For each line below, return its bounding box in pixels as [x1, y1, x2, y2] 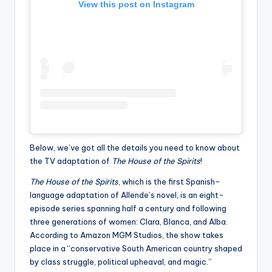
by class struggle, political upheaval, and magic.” [30, 257, 212, 267]
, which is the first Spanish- [118, 177, 220, 187]
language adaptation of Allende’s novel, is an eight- [30, 190, 224, 200]
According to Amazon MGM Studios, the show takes [30, 230, 223, 240]
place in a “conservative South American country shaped [30, 243, 242, 254]
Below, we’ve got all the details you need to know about [30, 143, 240, 153]
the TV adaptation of [30, 156, 112, 166]
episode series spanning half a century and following [30, 203, 226, 214]
